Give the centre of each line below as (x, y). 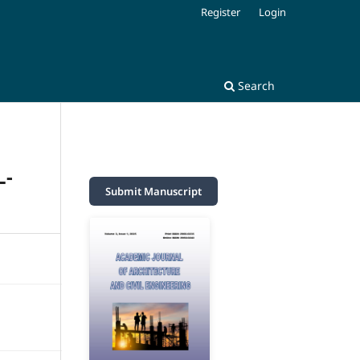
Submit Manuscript (153, 191)
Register (221, 12)
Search (255, 85)
